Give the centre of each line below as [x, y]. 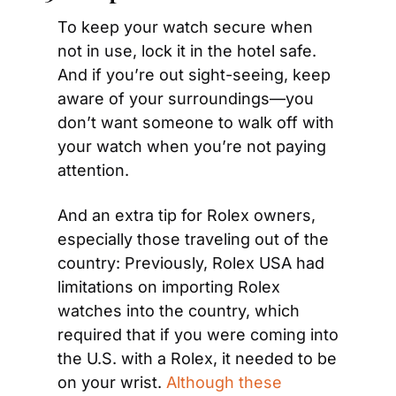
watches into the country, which [179, 311]
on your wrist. [112, 382]
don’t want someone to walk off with [196, 122]
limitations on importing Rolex [169, 287]
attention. [93, 170]
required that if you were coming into [198, 335]
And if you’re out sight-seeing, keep [194, 75]
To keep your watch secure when [185, 27]
